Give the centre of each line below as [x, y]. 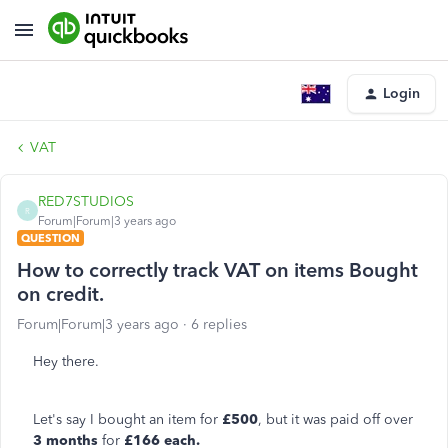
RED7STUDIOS [86, 201]
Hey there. [66, 361]
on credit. [60, 294]
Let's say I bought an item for [127, 419]
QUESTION [50, 238]
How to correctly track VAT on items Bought [217, 270]
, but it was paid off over [335, 419]
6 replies [219, 324]
